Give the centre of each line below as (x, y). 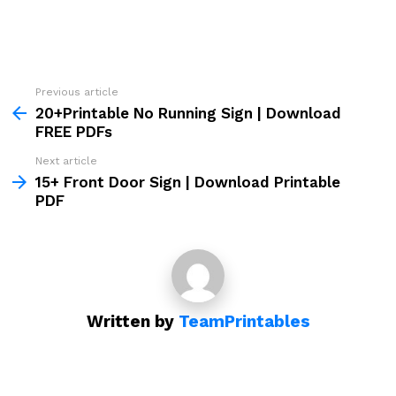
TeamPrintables (244, 321)
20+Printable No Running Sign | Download (188, 113)
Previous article (77, 92)
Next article (66, 161)
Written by (132, 321)
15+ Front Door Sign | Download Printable (188, 182)
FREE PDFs (74, 132)
